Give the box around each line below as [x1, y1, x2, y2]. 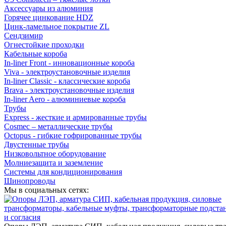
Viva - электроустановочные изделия [4, 68, 130, 77]
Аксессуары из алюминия [4, 4, 93, 13]
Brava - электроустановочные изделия [4, 86, 134, 95]
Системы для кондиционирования [4, 167, 122, 177]
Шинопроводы [4, 177, 55, 186]
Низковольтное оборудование [4, 149, 106, 158]
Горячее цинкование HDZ [4, 13, 93, 22]
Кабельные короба [4, 49, 67, 59]
